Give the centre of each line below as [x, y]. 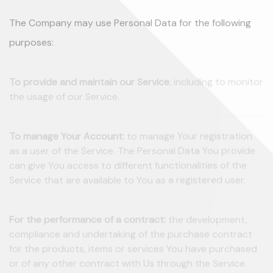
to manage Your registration [188, 141]
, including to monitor [216, 87]
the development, [207, 224]
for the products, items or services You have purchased [133, 253]
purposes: [31, 45]
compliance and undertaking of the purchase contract [131, 239]
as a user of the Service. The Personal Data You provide [132, 155]
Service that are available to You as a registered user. [127, 185]
